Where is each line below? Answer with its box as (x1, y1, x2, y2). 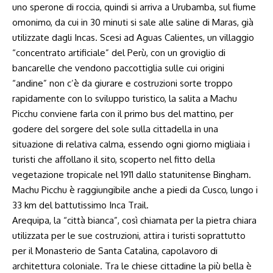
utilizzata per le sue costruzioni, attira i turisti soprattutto (12, 230, 246, 241)
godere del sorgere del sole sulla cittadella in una (12, 123, 218, 135)
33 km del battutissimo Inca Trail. (12, 199, 149, 211)
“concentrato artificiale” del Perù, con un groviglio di (12, 47, 225, 58)
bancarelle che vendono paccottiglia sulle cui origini (12, 62, 224, 74)
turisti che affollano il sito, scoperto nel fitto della (12, 154, 215, 165)
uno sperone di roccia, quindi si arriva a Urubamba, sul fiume (12, 1, 256, 13)
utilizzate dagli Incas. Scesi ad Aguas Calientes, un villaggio (12, 32, 254, 43)
